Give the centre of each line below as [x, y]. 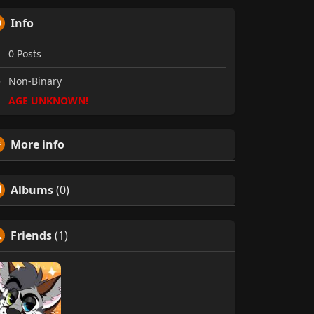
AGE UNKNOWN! [48, 101]
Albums [32, 190]
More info [37, 144]
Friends [31, 235]
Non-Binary [33, 81]
